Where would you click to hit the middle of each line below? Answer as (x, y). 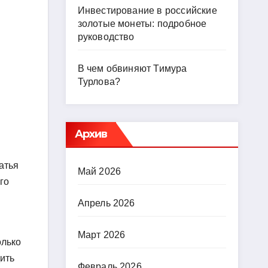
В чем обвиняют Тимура (132, 68)
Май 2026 (99, 171)
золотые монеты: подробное (142, 24)
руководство (106, 37)
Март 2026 (101, 235)
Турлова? (99, 82)
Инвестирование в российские (147, 10)
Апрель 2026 (106, 203)
